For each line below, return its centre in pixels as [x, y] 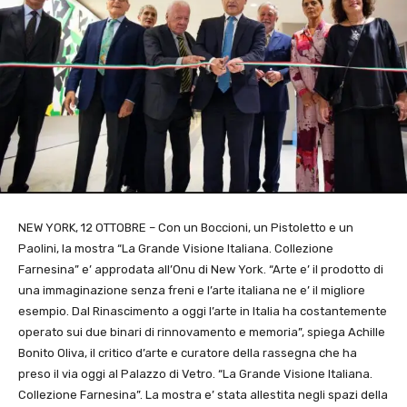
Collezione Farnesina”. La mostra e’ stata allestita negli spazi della [203, 395]
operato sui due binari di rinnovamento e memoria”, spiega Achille [202, 333]
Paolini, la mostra [68, 249]
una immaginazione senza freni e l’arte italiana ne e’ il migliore [192, 291]
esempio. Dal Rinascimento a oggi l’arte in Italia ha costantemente [203, 312]
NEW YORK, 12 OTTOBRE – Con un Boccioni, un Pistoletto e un [186, 228]
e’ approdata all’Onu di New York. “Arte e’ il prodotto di [233, 270]
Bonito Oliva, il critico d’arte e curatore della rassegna [169, 353]
